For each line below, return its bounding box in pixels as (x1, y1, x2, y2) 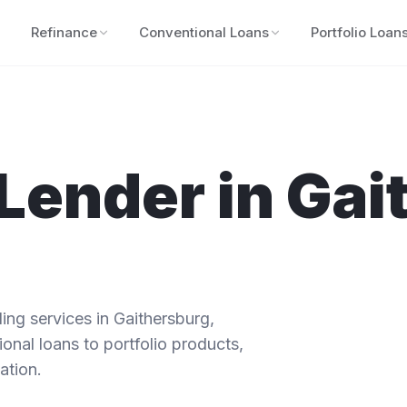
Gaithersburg (114, 309, 210, 328)
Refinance (30, 24, 97, 41)
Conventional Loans (138, 24, 269, 41)
